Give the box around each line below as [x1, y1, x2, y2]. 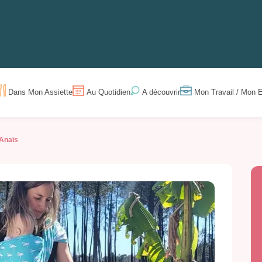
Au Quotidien [87, 88, 131, 97]
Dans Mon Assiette [8, 88, 73, 97]
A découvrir [142, 88, 181, 97]
